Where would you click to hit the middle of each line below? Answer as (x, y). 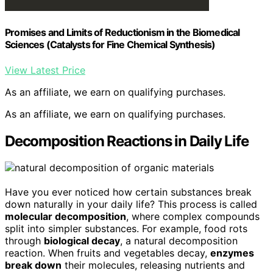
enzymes (232, 253)
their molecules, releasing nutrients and (153, 265)
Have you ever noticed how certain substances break (128, 192)
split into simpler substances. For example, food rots (126, 229)
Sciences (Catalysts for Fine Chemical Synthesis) (110, 45)
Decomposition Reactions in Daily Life (127, 141)
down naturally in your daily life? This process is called (131, 204)
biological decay (82, 241)
